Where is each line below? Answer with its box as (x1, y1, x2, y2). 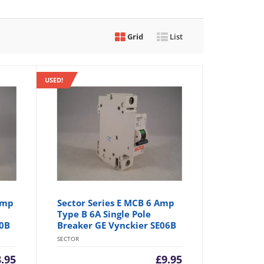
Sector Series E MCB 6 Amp (57, 197, 174, 209)
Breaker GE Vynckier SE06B (57, 219, 176, 232)
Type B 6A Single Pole (57, 208, 151, 220)
